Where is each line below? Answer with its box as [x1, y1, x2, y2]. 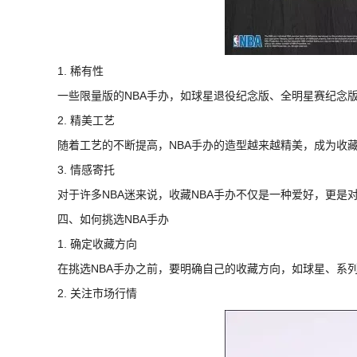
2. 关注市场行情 [57, 286, 137, 300]
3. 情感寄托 [57, 163, 115, 176]
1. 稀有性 [57, 64, 104, 77]
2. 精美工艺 [57, 113, 115, 127]
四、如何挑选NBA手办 [57, 212, 169, 226]
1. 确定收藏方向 [57, 237, 137, 250]
